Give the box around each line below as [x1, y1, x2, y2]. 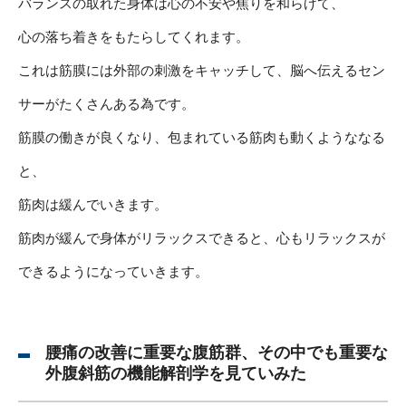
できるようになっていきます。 [18, 263, 208, 279]
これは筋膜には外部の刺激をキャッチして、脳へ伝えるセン [18, 62, 385, 78]
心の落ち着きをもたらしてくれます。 [18, 28, 249, 44]
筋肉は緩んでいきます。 [18, 196, 168, 212]
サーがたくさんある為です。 [18, 95, 195, 111]
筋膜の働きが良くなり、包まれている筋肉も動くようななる [18, 129, 385, 145]
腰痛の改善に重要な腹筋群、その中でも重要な [45, 343, 388, 362]
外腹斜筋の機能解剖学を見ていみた [45, 363, 306, 382]
